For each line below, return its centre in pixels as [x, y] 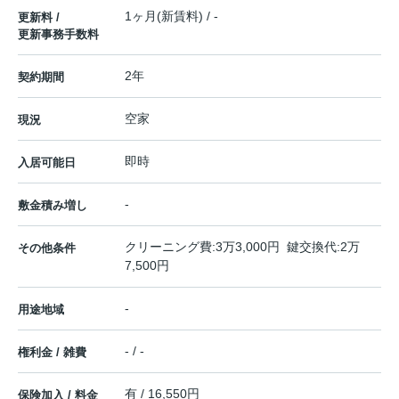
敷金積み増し [53, 205]
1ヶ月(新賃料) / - [171, 16]
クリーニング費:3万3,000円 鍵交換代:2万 [242, 246]
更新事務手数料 [58, 34]
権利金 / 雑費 [52, 352]
